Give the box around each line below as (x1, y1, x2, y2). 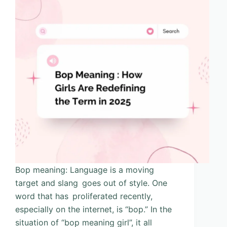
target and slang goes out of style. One (15, 178, 167, 188)
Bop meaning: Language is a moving (15, 165, 154, 175)
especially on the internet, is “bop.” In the (15, 204, 172, 215)
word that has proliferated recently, (15, 191, 153, 202)
